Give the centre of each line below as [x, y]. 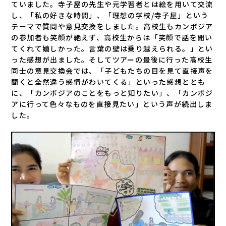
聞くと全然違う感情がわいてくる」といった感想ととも [108, 81]
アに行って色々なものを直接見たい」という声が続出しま [112, 104]
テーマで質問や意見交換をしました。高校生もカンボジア [112, 26]
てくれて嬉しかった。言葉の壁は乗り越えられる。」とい [112, 48]
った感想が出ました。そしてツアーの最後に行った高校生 [112, 59]
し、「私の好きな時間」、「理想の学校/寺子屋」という [110, 15]
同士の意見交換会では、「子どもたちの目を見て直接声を [112, 70]
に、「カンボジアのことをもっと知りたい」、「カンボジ [112, 93]
